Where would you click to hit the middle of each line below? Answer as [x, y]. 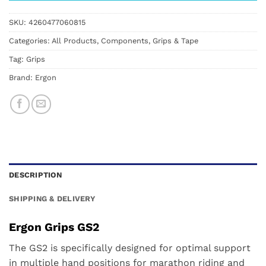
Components [125, 41]
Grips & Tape [175, 41]
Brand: [22, 78]
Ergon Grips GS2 [54, 227]
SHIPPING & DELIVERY [52, 199]
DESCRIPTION [35, 175]
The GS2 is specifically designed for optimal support [130, 248]
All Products [74, 41]
